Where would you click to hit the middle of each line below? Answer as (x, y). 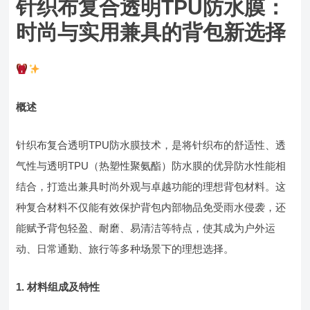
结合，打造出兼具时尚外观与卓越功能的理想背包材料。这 (151, 186)
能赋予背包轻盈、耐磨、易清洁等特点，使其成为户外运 (146, 228)
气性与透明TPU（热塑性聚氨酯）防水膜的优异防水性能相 (151, 166)
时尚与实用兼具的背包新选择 (151, 32)
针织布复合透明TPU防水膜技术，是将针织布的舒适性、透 (151, 145)
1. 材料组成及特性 (58, 287)
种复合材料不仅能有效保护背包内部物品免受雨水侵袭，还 (151, 207)
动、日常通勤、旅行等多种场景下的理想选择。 (125, 249)
